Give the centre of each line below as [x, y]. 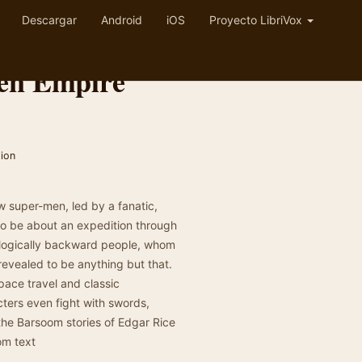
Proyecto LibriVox [257, 20]
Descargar [49, 20]
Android [122, 20]
